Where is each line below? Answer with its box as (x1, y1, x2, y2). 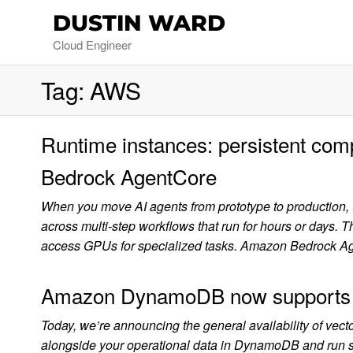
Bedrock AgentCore (41, 162, 217, 191)
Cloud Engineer (53, 35, 132, 53)
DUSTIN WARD (53, 9, 225, 36)
